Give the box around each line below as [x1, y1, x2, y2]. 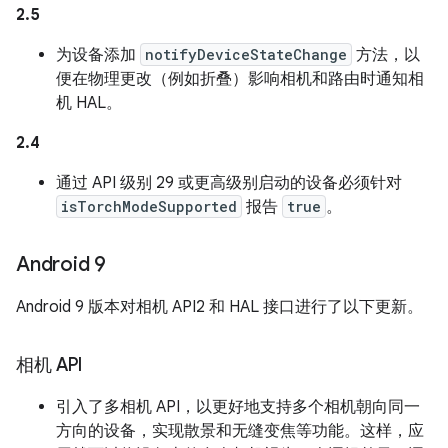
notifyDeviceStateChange [145, 45, 347, 65]
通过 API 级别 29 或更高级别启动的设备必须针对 [56, 173, 402, 194]
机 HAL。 [56, 93, 122, 114]
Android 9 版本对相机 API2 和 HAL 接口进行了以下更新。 [16, 297, 423, 318]
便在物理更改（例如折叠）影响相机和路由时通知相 [56, 69, 424, 90]
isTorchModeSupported [61, 197, 237, 217]
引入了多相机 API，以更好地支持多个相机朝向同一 [56, 397, 420, 418]
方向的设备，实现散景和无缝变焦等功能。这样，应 [56, 421, 424, 442]
